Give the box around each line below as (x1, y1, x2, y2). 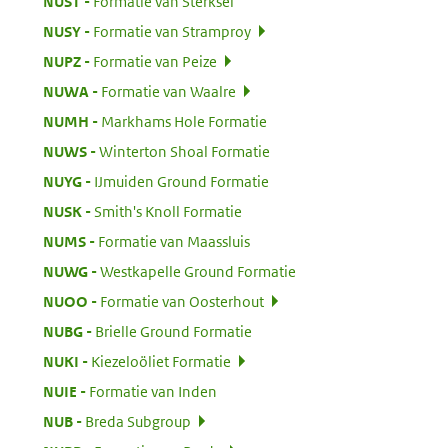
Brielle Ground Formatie (95, 321, 252, 341)
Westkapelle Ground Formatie (100, 261, 296, 281)
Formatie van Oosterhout (100, 291, 264, 311)
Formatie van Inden (89, 381, 217, 401)
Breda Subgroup (85, 411, 191, 431)
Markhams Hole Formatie (101, 111, 267, 131)
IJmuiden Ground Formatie (94, 171, 269, 191)
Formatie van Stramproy (93, 21, 251, 41)
